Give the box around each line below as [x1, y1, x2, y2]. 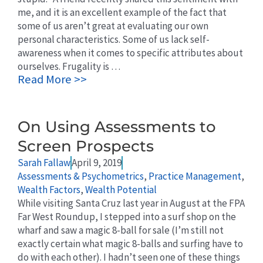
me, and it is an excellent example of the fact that [18, 6, 227, 19]
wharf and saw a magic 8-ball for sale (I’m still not [18, 224, 224, 237]
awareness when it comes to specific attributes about [18, 46, 243, 60]
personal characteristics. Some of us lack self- [18, 33, 210, 46]
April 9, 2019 [72, 156, 122, 170]
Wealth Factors [18, 183, 80, 197]
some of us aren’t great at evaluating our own [18, 19, 208, 33]
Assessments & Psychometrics [18, 170, 144, 183]
